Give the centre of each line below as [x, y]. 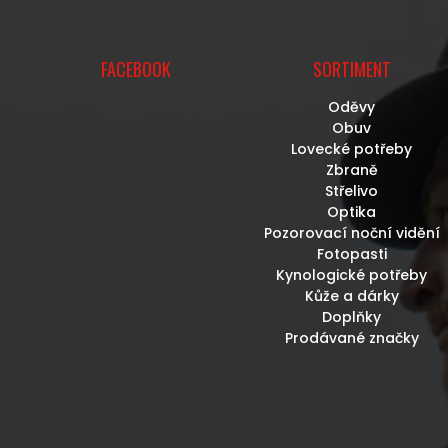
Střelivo [351, 190]
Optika [351, 211]
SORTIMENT [351, 68]
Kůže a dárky [351, 295]
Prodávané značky [351, 337]
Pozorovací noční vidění [351, 232]
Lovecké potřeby [351, 148]
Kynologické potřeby [351, 274]
